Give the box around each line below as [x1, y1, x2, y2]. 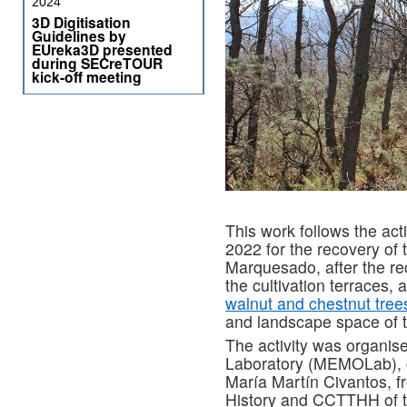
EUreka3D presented [32, 39, 173, 60]
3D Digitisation [32, 12, 131, 33]
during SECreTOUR [32, 53, 163, 74]
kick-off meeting [32, 66, 142, 87]
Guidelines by [32, 25, 126, 46]
